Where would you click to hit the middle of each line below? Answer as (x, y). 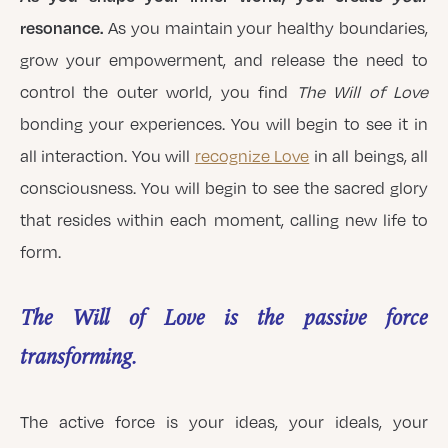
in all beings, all (369, 156)
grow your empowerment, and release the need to (224, 60)
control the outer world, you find (158, 92)
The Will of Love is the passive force (224, 317)
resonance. (61, 28)
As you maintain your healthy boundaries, (265, 28)
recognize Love (252, 156)
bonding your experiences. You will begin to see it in (224, 124)
